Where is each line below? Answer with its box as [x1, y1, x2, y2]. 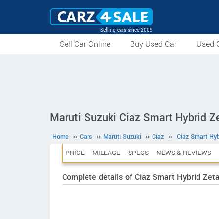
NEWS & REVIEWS [156, 148, 211, 157]
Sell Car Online [60, 39, 110, 50]
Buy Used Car [130, 39, 177, 50]
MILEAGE [92, 148, 120, 157]
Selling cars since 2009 [100, 26, 153, 34]
